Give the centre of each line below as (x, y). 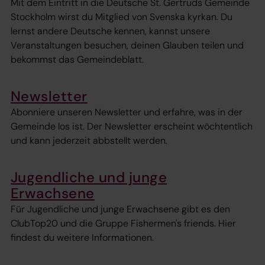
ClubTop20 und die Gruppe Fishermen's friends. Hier (123, 224)
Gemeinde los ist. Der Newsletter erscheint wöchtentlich (132, 126)
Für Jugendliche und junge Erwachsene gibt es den (120, 209)
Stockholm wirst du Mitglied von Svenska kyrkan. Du (122, 17)
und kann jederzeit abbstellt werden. (89, 140)
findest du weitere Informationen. (82, 238)
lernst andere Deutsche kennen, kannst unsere (110, 31)
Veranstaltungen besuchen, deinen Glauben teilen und (127, 45)
